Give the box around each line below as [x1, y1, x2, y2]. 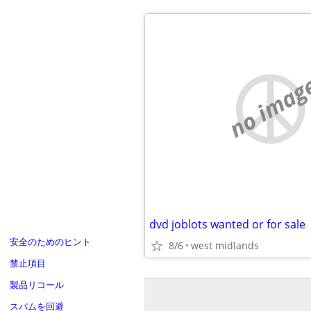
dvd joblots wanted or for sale [149, 217, 305, 232]
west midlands [191, 239, 259, 252]
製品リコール [9, 278, 64, 291]
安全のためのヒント [9, 235, 91, 248]
